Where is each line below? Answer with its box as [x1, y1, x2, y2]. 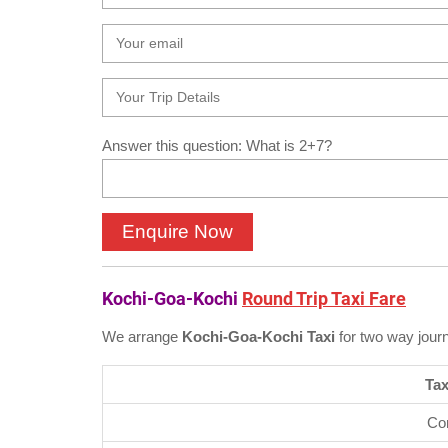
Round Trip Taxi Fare [242, 287, 406, 309]
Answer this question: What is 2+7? [102, 137, 332, 155]
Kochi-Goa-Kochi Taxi [182, 327, 339, 345]
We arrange [102, 327, 182, 345]
